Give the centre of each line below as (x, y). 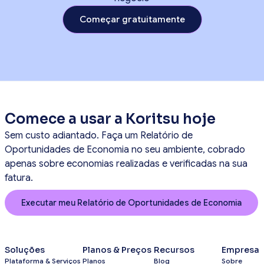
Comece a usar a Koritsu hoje (110, 119)
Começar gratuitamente (132, 19)
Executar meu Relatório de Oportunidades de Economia (131, 202)
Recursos (174, 250)
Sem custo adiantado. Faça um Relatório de (99, 135)
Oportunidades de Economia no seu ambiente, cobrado (125, 149)
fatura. (19, 178)
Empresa (240, 250)
